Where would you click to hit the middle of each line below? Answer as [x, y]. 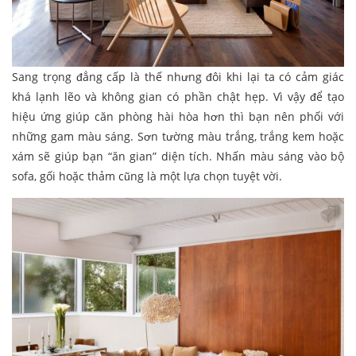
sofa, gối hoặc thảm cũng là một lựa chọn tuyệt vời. [149, 176]
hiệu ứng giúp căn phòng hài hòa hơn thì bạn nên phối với [178, 117]
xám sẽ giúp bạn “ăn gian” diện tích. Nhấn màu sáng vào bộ [178, 157]
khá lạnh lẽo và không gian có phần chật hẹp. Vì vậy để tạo [178, 97]
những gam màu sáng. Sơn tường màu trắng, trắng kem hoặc [178, 137]
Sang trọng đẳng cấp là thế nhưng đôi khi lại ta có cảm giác [178, 77]
